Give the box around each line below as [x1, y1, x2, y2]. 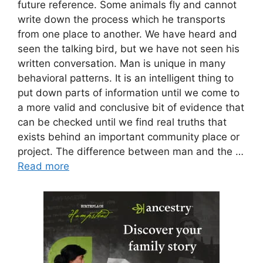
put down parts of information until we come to [18, 86, 240, 99]
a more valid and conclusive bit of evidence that [18, 101, 244, 113]
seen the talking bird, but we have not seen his [18, 42, 240, 55]
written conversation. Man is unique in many [18, 57, 225, 69]
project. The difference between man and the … [18, 145, 244, 157]
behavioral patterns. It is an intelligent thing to [18, 72, 234, 84]
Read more [18, 160, 69, 172]
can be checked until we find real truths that [18, 116, 227, 128]
